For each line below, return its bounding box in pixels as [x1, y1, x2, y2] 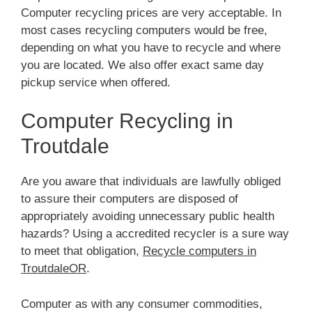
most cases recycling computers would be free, [21, 23, 267, 37]
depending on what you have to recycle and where [21, 40, 281, 54]
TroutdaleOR [21, 262, 86, 276]
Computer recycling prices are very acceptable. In [21, 6, 281, 19]
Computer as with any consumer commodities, [21, 297, 263, 311]
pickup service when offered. [21, 75, 171, 89]
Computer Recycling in [21, 109, 233, 133]
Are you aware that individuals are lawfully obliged [21, 175, 281, 189]
